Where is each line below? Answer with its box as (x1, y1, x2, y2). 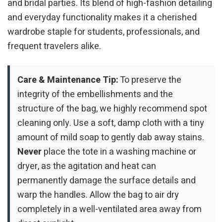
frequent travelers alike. (7, 40, 101, 54)
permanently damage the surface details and (17, 173, 196, 187)
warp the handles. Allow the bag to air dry (17, 188, 179, 202)
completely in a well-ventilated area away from (17, 202, 202, 216)
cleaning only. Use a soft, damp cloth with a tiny (17, 116, 204, 130)
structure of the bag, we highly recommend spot (17, 102, 207, 115)
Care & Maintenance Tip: (17, 73, 118, 87)
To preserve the (118, 73, 181, 87)
